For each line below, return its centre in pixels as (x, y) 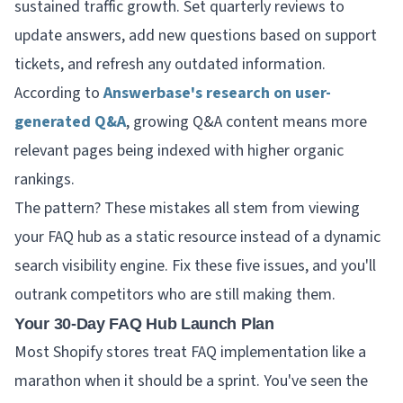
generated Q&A (70, 121)
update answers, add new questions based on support (196, 35)
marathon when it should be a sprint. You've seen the (191, 381)
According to (59, 93)
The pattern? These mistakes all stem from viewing (187, 208)
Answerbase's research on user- (217, 93)
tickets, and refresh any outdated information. (170, 64)
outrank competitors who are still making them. (175, 294)
